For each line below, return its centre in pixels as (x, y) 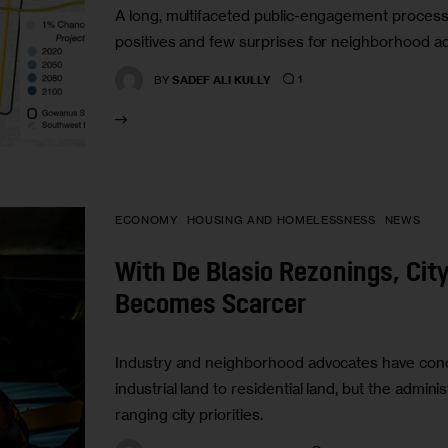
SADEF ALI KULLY (222, 79)
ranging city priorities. (189, 414)
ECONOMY (146, 220)
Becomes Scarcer (211, 307)
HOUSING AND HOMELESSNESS (281, 220)
